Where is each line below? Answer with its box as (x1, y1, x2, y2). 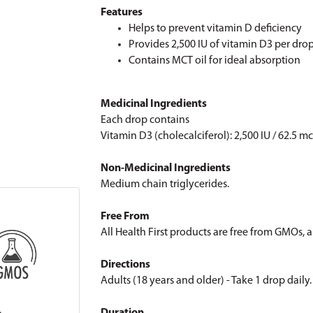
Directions (101, 259, 150, 270)
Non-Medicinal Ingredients (101, 163, 231, 174)
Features (101, 7, 143, 18)
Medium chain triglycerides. (101, 179, 229, 190)
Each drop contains (101, 115, 189, 126)
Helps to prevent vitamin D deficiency (129, 23, 302, 34)
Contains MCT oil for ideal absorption (129, 55, 300, 66)
